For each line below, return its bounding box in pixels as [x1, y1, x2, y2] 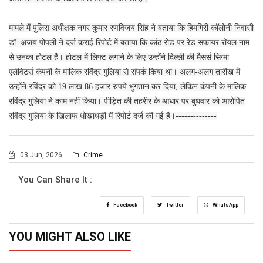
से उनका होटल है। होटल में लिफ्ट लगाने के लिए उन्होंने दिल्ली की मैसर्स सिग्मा [9, 52, 229, 62]
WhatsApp [211, 201, 238, 208]
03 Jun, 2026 [18, 150, 64, 159]
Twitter [165, 201, 184, 208]
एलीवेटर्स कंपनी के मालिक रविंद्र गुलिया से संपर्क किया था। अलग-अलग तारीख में [9, 67, 240, 76]
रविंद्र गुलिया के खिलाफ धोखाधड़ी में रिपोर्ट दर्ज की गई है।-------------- [9, 111, 217, 120]
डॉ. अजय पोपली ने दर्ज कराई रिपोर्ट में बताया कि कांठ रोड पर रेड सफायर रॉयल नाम [9, 38, 249, 47]
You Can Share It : [18, 174, 92, 185]
